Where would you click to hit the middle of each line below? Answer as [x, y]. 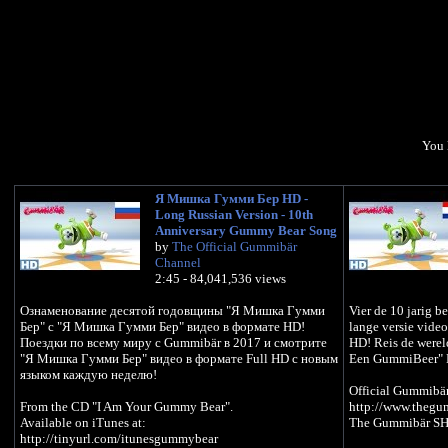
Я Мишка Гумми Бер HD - [231, 198]
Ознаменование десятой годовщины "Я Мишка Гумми [172, 310]
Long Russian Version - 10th [233, 214]
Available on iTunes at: [82, 422]
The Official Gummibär [234, 246]
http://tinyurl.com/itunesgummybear [118, 438]
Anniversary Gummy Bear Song [245, 230]
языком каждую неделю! [88, 374]
